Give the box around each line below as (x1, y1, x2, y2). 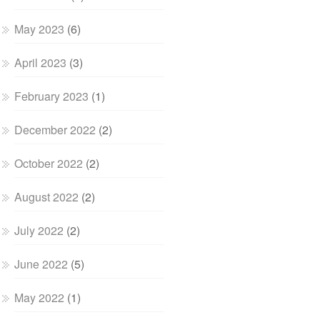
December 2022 (14, 121, 96, 138)
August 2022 (14, 189, 79, 205)
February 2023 (14, 88, 89, 104)
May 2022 (14, 289, 65, 306)
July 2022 (14, 222, 64, 239)
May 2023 (14, 21, 65, 37)
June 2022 (14, 256, 69, 272)
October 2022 (14, 155, 84, 171)
